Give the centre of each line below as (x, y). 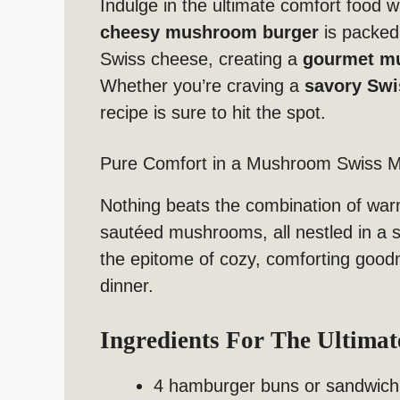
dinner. (127, 286)
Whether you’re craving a (202, 86)
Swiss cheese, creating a (201, 59)
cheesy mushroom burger (209, 33)
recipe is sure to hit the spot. (213, 113)
